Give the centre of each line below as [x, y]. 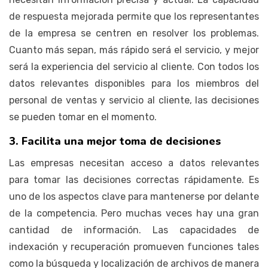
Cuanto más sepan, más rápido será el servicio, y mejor [134, 50]
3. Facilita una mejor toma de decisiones [115, 141]
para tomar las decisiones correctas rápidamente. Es [134, 179]
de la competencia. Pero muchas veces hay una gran [134, 213]
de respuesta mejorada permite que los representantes [134, 16]
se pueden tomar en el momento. [83, 117]
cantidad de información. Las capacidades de [134, 230]
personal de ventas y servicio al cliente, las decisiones [134, 100]
